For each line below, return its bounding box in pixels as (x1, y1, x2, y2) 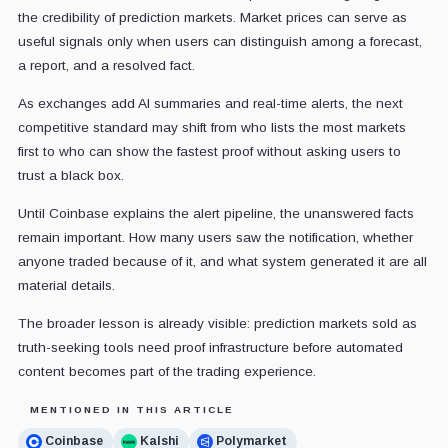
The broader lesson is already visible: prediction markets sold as (17, 315, 417, 331)
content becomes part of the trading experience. (17, 363, 316, 379)
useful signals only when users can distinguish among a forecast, (17, 33, 422, 49)
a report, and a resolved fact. (17, 57, 195, 73)
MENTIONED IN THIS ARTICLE (29, 403, 234, 415)
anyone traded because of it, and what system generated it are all (17, 253, 427, 269)
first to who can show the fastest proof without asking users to (17, 143, 401, 159)
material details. (17, 277, 115, 293)
